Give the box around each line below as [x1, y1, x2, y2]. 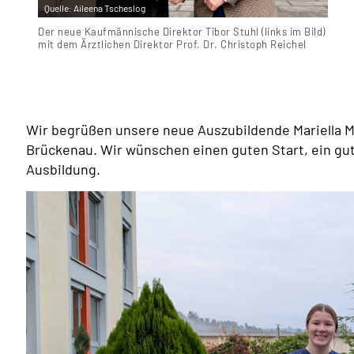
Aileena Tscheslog [73, 2, 145, 13]
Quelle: [44, 2, 73, 13]
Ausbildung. [26, 160, 100, 178]
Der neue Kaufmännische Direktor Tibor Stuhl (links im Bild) [38, 24, 326, 38]
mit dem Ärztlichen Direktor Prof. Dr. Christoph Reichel [38, 37, 307, 51]
